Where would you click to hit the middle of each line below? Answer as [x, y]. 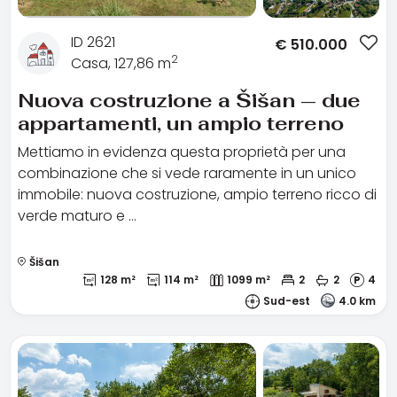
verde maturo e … [77, 215]
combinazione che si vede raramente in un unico [187, 173]
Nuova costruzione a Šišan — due [189, 100]
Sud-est [287, 300]
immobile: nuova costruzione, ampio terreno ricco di [197, 194]
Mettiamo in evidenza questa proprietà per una [182, 152]
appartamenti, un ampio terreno [181, 123]
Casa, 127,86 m [121, 63]
